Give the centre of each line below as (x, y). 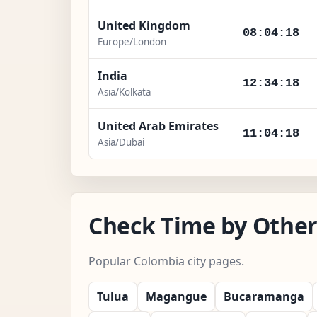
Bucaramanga (264, 296)
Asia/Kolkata (124, 92)
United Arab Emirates (158, 126)
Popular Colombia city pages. (166, 261)
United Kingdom (144, 25)
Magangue (176, 296)
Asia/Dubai (121, 142)
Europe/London (132, 41)
